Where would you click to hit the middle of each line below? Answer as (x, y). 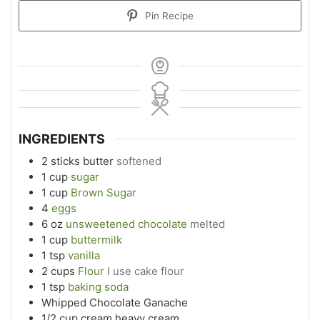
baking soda (98, 287)
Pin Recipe (168, 15)
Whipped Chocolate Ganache (115, 303)
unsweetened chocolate (126, 224)
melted (207, 224)
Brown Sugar (104, 193)
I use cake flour (146, 271)
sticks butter (82, 161)
